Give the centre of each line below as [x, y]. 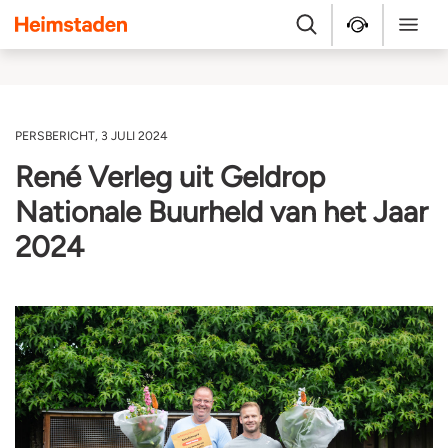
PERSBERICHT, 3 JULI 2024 [91, 135]
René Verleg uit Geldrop [170, 176]
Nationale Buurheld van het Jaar [221, 211]
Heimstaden [169, 22]
